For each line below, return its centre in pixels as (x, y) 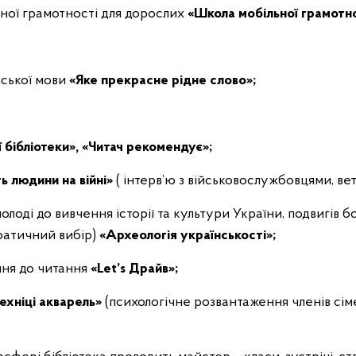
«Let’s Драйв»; (134, 269)
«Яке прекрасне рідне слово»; (163, 81)
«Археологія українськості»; (188, 236)
